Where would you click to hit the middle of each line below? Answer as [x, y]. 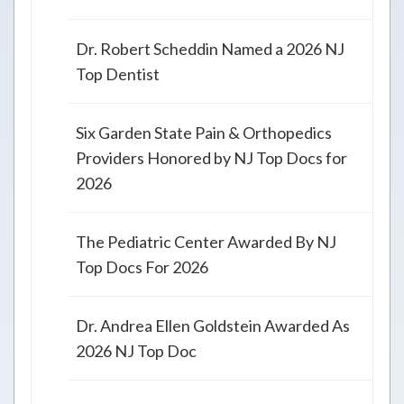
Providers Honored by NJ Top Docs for [211, 158]
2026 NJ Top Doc [136, 351]
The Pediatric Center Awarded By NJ [206, 242]
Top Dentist [118, 74]
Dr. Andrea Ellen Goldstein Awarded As [213, 326]
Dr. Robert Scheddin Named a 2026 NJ [210, 49]
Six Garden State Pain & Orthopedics [204, 133]
